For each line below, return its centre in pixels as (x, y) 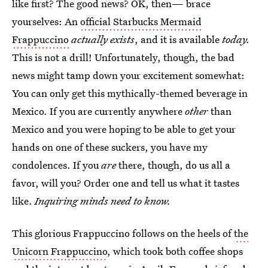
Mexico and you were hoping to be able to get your (124, 129)
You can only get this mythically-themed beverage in (130, 93)
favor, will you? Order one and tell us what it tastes (126, 183)
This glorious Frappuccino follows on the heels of (123, 233)
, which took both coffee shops (175, 251)
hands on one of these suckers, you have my (110, 147)
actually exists (103, 39)
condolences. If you (57, 165)
